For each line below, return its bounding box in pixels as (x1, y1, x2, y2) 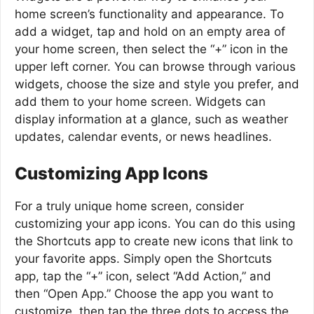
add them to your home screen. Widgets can (15, 95, 266, 109)
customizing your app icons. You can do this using (15, 216, 295, 231)
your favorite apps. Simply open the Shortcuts (15, 251, 272, 266)
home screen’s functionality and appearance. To (15, 7, 284, 22)
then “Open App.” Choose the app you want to (15, 286, 273, 301)
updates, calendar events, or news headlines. (15, 130, 272, 144)
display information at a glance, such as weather (15, 112, 288, 127)
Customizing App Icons (15, 163, 208, 184)
